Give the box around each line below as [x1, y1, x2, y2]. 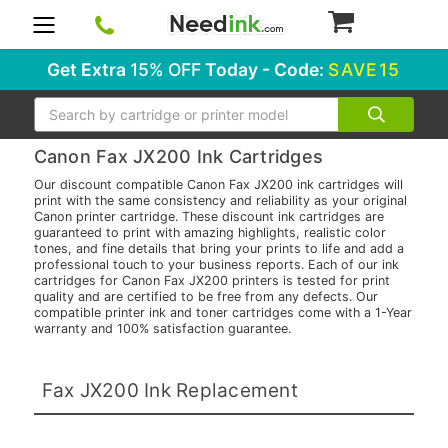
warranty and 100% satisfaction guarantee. [33, 321, 291, 337]
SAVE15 [328, 59, 401, 80]
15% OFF [130, 59, 202, 80]
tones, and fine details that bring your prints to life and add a [33, 241, 404, 257]
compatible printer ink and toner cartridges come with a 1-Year [33, 305, 412, 321]
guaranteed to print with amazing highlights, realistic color [33, 225, 386, 241]
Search [33, 98, 77, 114]
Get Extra [47, 59, 131, 80]
